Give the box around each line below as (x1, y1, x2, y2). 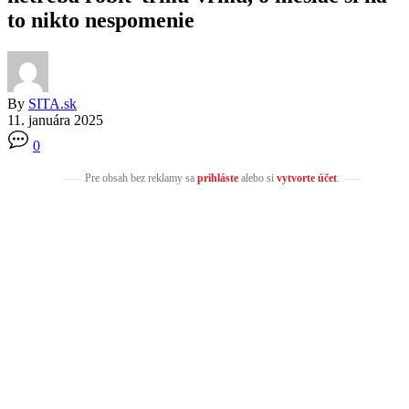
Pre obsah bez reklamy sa (84, 171, 197, 184)
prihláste (196, 171, 238, 184)
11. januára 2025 (7, 111, 103, 128)
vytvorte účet (276, 171, 337, 184)
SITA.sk (28, 95, 77, 111)
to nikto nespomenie (7, 7, 194, 32)
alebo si (237, 171, 277, 184)
